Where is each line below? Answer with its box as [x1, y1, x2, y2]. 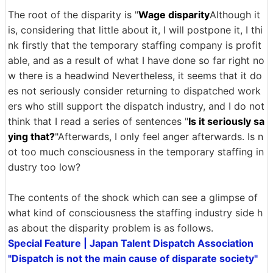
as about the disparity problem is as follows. [8, 222, 213, 234]
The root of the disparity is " [8, 9, 138, 21]
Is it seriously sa [188, 115, 264, 127]
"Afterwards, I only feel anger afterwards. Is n [55, 130, 263, 143]
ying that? [8, 130, 55, 143]
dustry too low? [8, 161, 80, 173]
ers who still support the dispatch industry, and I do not [8, 100, 264, 112]
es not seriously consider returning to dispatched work [8, 85, 261, 97]
